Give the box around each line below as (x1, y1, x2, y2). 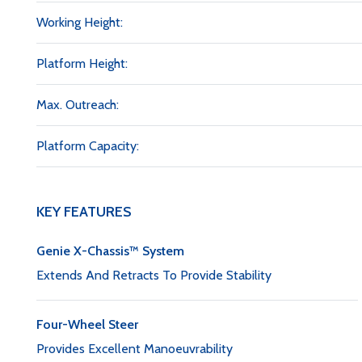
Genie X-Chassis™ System (36, 243, 184, 259)
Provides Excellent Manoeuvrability (36, 341, 233, 356)
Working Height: (36, 15, 123, 30)
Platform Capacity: (36, 138, 139, 154)
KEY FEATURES (36, 203, 132, 221)
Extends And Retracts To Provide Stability (36, 267, 271, 283)
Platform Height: (36, 56, 128, 71)
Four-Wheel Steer (36, 317, 138, 332)
